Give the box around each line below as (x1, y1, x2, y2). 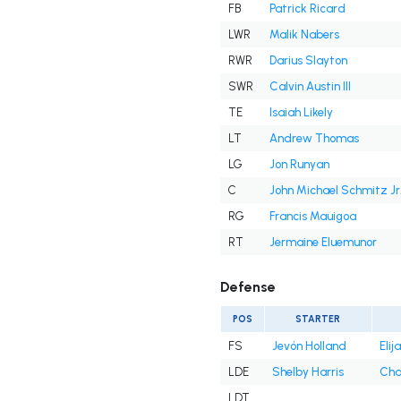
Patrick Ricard (269, 2, 346, 16)
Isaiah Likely (269, 106, 333, 120)
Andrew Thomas (269, 132, 359, 146)
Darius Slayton (269, 54, 347, 68)
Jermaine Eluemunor (269, 235, 377, 250)
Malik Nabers (269, 28, 339, 42)
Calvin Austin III (269, 80, 351, 94)
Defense (219, 278, 276, 296)
